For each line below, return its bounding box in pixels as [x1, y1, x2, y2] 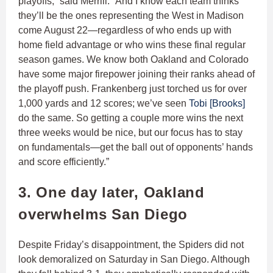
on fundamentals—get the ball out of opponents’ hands [18, 142, 253, 153]
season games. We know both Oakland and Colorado [18, 54, 249, 65]
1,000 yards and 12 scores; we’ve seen [18, 98, 189, 109]
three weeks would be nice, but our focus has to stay [18, 127, 243, 138]
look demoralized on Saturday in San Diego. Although [18, 254, 250, 265]
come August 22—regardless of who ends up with [18, 25, 232, 36]
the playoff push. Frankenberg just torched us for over [18, 83, 247, 94]
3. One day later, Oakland [18, 184, 205, 201]
